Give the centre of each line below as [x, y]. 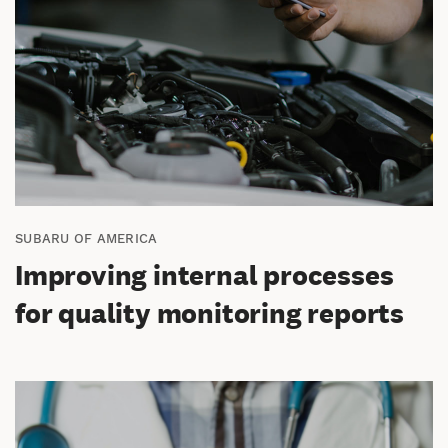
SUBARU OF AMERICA [86, 238]
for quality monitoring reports [209, 314]
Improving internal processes [204, 276]
